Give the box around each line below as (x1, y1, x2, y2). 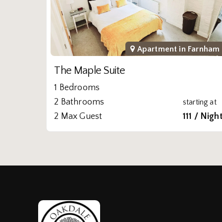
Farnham (188, 44, 220, 54)
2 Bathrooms (54, 97, 105, 107)
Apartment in (135, 44, 188, 54)
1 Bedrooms (54, 83, 100, 93)
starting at (182, 98, 217, 107)
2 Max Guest (54, 111, 103, 121)
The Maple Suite (54, 64, 125, 77)
